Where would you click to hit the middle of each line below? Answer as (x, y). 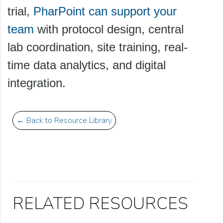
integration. (37, 83)
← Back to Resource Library (64, 120)
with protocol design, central (109, 29)
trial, (20, 11)
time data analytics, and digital (87, 65)
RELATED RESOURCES (100, 203)
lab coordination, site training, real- (98, 47)
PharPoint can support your (105, 11)
